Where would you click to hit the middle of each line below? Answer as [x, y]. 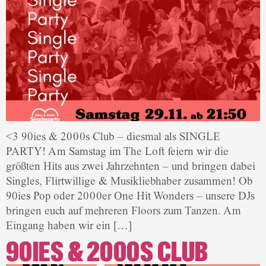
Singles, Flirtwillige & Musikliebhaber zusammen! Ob [129, 181]
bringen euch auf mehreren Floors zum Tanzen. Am [123, 210]
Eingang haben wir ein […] [69, 225]
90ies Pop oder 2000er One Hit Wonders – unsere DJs [130, 196]
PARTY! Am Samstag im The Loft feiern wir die [117, 151]
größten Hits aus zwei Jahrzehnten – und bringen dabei [131, 166]
